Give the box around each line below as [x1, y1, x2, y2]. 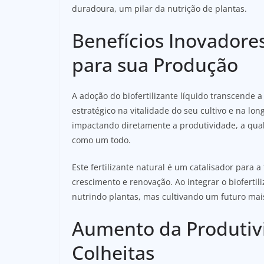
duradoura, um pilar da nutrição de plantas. [72, 2, 247, 14]
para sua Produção [72, 51, 238, 77]
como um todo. [72, 134, 131, 146]
